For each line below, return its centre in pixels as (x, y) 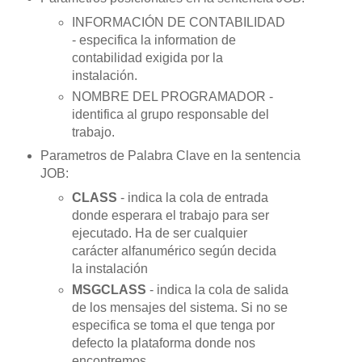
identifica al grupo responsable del (171, 114)
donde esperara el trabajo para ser (171, 216)
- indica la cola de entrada (195, 198)
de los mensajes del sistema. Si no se (180, 308)
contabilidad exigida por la (148, 57)
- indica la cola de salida (219, 290)
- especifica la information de (154, 40)
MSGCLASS (111, 290)
